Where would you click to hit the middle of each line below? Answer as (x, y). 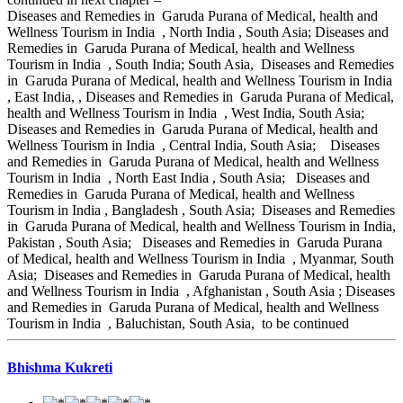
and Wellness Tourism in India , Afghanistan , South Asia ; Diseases (201, 291)
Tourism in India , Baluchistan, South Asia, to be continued (180, 324)
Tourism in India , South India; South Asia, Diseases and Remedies (201, 65)
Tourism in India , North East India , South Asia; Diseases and (188, 178)
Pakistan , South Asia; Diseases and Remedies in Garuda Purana (195, 243)
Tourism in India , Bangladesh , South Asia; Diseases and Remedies (201, 210)
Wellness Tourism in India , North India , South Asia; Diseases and (198, 32)
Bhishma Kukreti (60, 368)
